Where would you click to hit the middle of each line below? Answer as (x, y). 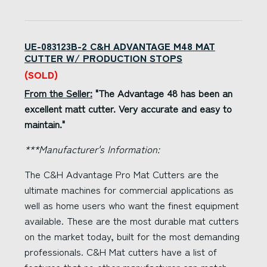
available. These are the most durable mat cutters (132, 221)
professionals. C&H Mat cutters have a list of (121, 252)
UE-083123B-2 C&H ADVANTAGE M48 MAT (120, 46)
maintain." (45, 124)
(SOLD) (41, 74)
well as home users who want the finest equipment (132, 205)
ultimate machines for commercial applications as (129, 190)
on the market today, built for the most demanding (132, 236)
